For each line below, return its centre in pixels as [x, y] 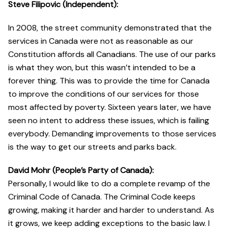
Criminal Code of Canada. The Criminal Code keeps [102, 197]
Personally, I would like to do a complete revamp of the [109, 184]
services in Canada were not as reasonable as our [101, 41]
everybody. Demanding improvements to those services [112, 134]
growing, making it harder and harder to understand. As [111, 210]
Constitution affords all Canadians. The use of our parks [112, 54]
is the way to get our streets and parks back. [92, 147]
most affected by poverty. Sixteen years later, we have [110, 107]
